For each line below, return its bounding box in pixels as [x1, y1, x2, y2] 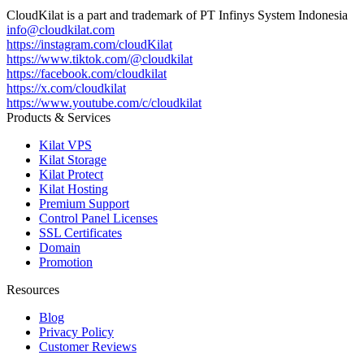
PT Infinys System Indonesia [200, 7, 348, 22]
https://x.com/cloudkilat [6, 80, 126, 95]
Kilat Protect [39, 167, 103, 181]
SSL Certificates [39, 225, 122, 240]
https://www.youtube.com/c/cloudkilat [6, 95, 201, 110]
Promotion [39, 254, 93, 269]
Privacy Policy [39, 324, 114, 339]
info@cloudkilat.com [6, 22, 115, 37]
